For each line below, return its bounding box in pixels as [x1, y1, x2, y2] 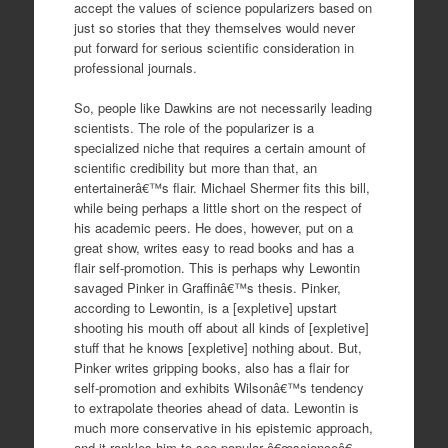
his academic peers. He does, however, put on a [73, 217, 353, 237]
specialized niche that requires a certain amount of [73, 137, 366, 157]
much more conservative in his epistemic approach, [73, 417, 373, 437]
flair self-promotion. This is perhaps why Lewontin [73, 257, 360, 277]
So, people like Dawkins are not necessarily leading [73, 97, 372, 117]
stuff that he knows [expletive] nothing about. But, [73, 337, 362, 357]
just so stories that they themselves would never [73, 18, 355, 37]
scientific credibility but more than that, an [73, 157, 317, 177]
